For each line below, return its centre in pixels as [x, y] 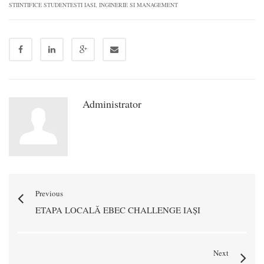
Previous [49, 193]
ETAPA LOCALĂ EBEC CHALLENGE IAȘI [118, 209]
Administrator [112, 103]
